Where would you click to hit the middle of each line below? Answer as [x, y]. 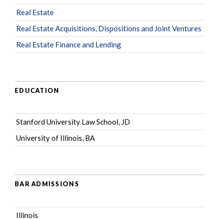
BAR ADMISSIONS [47, 184]
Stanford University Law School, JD [73, 122]
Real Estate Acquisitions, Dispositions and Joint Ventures [109, 28]
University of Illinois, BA [55, 138]
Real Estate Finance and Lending [69, 44]
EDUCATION [37, 90]
